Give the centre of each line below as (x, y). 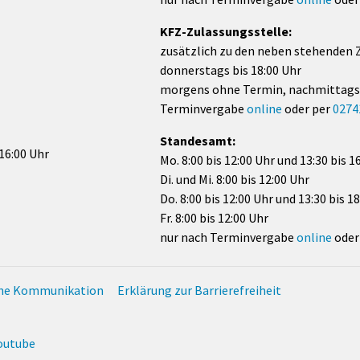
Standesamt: (198, 140)
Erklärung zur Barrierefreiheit (199, 290)
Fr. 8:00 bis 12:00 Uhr (214, 217)
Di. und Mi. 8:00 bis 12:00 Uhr (235, 179)
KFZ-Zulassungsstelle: (226, 31)
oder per (307, 108)
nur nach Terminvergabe (228, 237)
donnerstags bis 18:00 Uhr (231, 70)
